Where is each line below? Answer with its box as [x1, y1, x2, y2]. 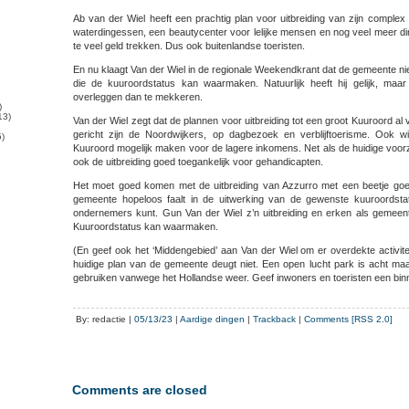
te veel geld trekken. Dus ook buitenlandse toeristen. [73, 40, 305, 52]
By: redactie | [76, 314, 134, 325]
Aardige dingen [180, 314, 245, 325]
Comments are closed [72, 383, 207, 398]
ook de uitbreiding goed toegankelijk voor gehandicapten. [73, 156, 323, 168]
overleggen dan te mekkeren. [73, 91, 203, 103]
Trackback [253, 314, 296, 325]
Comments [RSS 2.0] [304, 314, 393, 325]
